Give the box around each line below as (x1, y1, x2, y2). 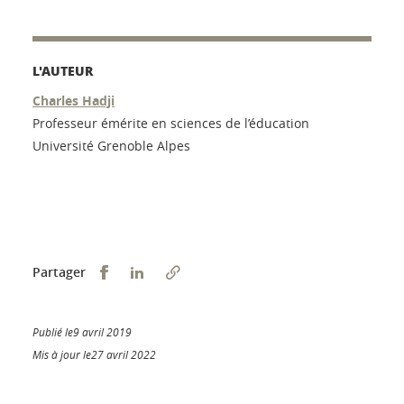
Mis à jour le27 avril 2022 (32, 347, 156, 363)
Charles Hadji (32, 92, 115, 110)
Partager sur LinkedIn (147, 262, 282, 280)
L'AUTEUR (32, 61, 93, 80)
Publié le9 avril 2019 (32, 325, 132, 340)
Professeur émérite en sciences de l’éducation (32, 115, 309, 133)
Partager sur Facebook (111, 262, 252, 280)
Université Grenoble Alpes (32, 137, 190, 155)
